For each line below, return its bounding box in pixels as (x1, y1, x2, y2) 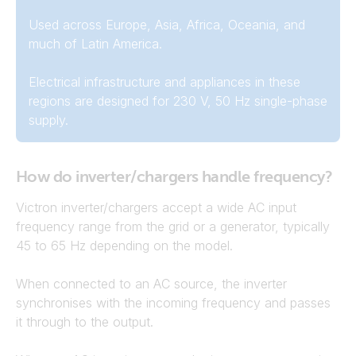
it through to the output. (16, 314, 153, 330)
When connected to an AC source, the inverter (16, 276, 287, 292)
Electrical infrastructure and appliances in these (29, 74, 300, 90)
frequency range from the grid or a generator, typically (16, 219, 330, 234)
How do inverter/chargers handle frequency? (16, 167, 333, 186)
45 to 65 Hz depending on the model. (16, 238, 233, 253)
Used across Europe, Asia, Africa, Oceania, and (29, 17, 305, 33)
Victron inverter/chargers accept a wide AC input (16, 199, 296, 215)
